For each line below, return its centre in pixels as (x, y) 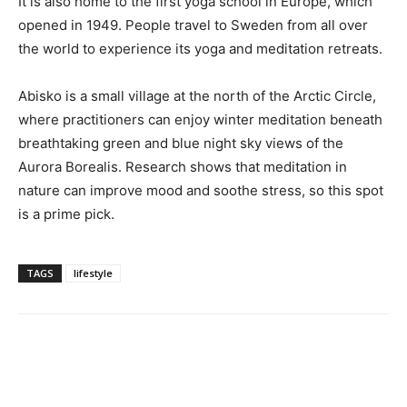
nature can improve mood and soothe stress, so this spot (201, 191)
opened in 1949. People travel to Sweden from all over (193, 25)
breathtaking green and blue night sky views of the (181, 144)
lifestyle (93, 273)
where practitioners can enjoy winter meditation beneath (200, 120)
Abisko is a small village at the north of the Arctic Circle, (197, 96)
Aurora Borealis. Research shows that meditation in (183, 167)
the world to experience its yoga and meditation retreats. (200, 49)
